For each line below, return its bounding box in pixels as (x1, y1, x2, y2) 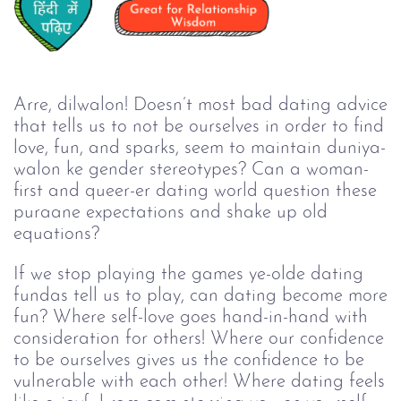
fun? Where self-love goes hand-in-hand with (13, 307, 368, 327)
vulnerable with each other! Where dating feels (13, 371, 385, 391)
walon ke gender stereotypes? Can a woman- (13, 160, 369, 179)
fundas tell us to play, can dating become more (13, 286, 388, 305)
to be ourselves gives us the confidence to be (13, 350, 364, 370)
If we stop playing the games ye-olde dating (13, 264, 363, 284)
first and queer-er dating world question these (13, 182, 377, 200)
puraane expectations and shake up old (13, 203, 328, 222)
